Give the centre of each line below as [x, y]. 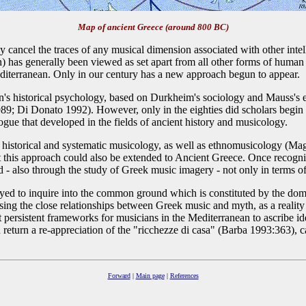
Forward [119, 276]
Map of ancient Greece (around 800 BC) [153, 27]
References [184, 276]
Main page [150, 276]
